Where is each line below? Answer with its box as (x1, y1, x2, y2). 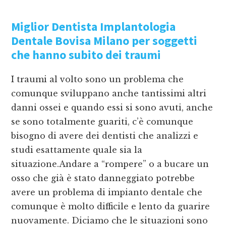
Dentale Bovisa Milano (11, 33, 130, 49)
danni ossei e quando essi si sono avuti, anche (11, 102, 213, 113)
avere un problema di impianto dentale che (11, 187, 203, 198)
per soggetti (129, 33, 198, 49)
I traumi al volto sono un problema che (11, 74, 184, 85)
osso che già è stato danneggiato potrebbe (11, 173, 195, 184)
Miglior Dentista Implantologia (11, 19, 176, 35)
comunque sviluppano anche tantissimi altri (11, 88, 207, 99)
